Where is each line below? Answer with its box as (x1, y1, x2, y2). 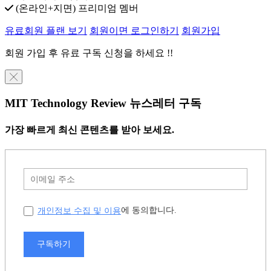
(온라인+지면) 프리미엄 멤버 (13, 2, 139, 13)
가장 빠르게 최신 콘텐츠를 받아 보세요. (5, 124, 174, 135)
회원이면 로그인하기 (90, 25, 179, 36)
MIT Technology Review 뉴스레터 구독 (5, 96, 201, 109)
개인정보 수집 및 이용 (38, 205, 121, 215)
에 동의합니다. (121, 206, 177, 215)
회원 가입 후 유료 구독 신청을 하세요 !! (5, 47, 173, 58)
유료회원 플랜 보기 (5, 25, 87, 36)
